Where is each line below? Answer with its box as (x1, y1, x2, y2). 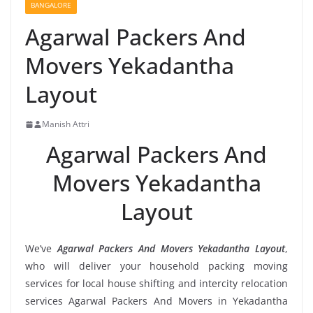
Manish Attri (42, 118, 89, 130)
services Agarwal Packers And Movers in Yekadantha (25, 294, 288, 307)
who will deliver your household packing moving (25, 259, 288, 272)
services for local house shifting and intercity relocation (25, 277, 288, 290)
